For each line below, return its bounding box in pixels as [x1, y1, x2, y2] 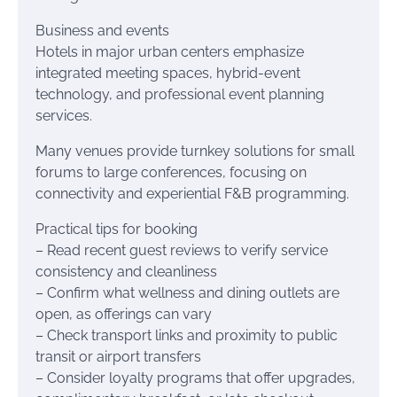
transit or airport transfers [35, 348, 201, 365]
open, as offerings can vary [35, 306, 212, 323]
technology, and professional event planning [35, 86, 324, 103]
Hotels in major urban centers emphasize [35, 43, 304, 60]
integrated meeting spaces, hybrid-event [35, 65, 300, 82]
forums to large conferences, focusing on [35, 164, 307, 181]
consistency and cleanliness [35, 263, 217, 280]
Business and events [35, 22, 169, 39]
